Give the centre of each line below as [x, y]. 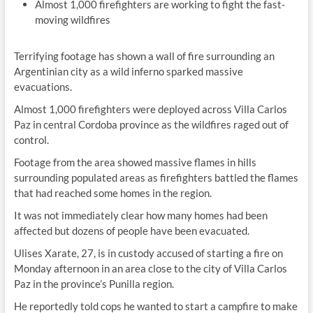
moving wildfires [72, 20]
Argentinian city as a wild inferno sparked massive [128, 71]
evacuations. [43, 87]
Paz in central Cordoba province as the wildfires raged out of [151, 124]
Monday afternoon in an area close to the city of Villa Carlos [150, 268]
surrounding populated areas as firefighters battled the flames [156, 177]
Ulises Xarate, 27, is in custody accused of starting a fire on [148, 253]
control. [31, 140]
